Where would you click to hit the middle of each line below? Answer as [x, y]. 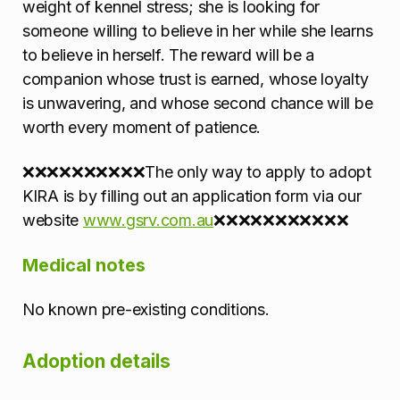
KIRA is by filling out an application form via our [192, 196]
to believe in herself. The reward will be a [169, 55]
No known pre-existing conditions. [146, 310]
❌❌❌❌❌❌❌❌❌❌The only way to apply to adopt [197, 172]
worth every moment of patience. [142, 128]
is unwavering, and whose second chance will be [198, 104]
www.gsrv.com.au [148, 221]
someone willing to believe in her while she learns [198, 31]
